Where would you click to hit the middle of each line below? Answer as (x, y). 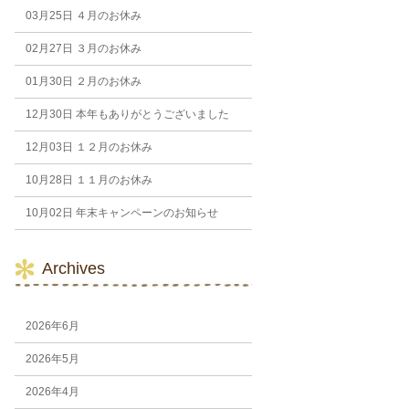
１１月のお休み (112, 180)
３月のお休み (107, 48)
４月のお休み (107, 16)
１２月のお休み (112, 147)
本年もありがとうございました (151, 114)
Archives (73, 268)
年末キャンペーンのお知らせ (145, 213)
